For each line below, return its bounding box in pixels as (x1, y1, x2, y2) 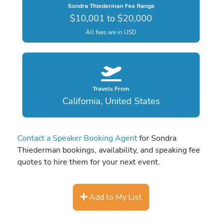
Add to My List (87, 191, 142, 203)
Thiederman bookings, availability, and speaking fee (17, 144, 200, 156)
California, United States (62, 95, 160, 108)
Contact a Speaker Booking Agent (17, 132, 137, 144)
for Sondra (137, 132, 176, 144)
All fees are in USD (86, 28, 136, 36)
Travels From (93, 85, 129, 93)
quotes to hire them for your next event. (17, 156, 160, 168)
